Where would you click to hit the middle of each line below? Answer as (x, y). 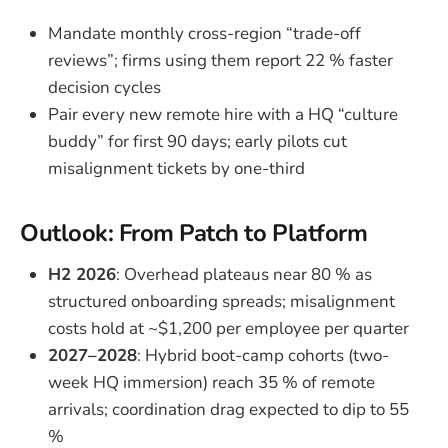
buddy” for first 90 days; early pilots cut (197, 142)
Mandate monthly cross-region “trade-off (204, 34)
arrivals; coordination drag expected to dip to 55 (228, 409)
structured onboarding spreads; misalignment (221, 301)
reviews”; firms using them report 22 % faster (220, 61)
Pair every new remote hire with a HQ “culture (223, 115)
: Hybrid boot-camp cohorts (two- (263, 355)
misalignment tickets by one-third (176, 169)
